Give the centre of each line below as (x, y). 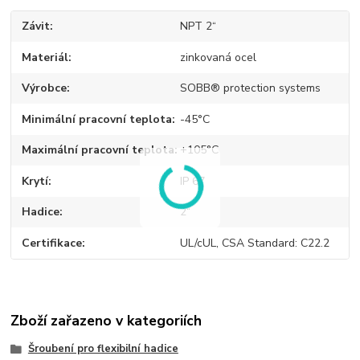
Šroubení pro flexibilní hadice (103, 349)
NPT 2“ (198, 27)
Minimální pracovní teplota (97, 119)
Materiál (45, 57)
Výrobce (45, 88)
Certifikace (52, 243)
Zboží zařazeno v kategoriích (106, 321)
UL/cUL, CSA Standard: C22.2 (254, 243)
